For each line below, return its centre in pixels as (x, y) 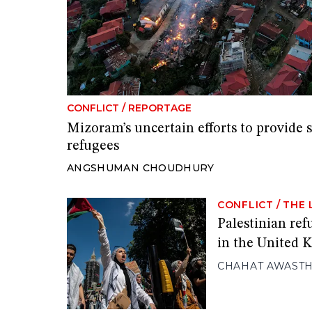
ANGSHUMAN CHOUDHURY (141, 168)
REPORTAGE (160, 108)
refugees (93, 146)
